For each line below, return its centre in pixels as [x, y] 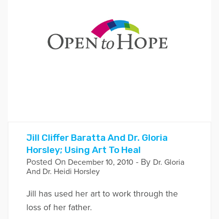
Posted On [46, 162]
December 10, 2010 [99, 163]
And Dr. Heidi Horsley [63, 172]
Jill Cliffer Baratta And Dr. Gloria [97, 138]
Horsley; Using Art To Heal [83, 150]
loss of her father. [59, 208]
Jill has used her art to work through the [102, 194]
